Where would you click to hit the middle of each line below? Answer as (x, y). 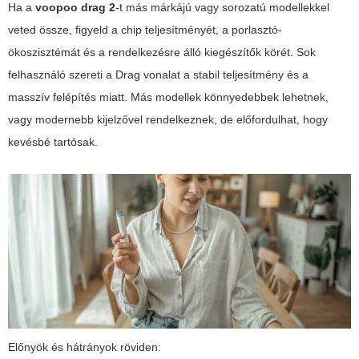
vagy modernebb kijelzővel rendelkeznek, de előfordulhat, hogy (168, 120)
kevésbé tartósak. (53, 142)
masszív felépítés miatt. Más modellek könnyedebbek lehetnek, (168, 97)
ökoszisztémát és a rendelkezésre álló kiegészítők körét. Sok (162, 52)
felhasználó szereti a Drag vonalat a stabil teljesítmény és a (158, 75)
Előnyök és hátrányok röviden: (85, 347)
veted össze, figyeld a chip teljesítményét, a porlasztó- (145, 30)
